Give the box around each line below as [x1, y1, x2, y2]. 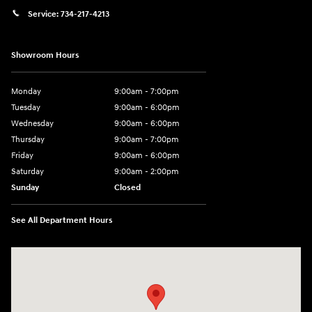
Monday [11, 86, 41, 97]
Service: [28, 8, 61, 19]
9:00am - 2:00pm [114, 166, 179, 178]
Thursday [11, 134, 45, 146]
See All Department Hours [11, 215, 113, 226]
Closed [114, 182, 141, 194]
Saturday [11, 166, 44, 178]
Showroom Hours [11, 50, 79, 61]
